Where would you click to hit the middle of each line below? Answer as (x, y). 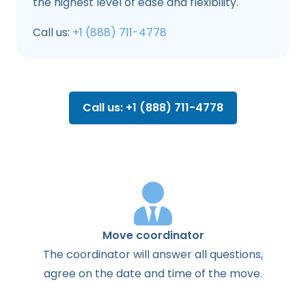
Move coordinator (153, 236)
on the (96, 274)
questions (235, 255)
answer (172, 255)
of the (211, 274)
